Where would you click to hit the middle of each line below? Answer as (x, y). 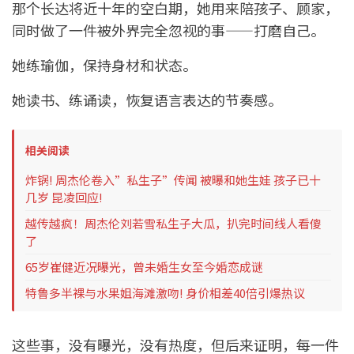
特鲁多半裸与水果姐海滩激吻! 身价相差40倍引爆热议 (165, 293)
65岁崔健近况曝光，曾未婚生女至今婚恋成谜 (144, 267)
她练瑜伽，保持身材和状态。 (104, 65)
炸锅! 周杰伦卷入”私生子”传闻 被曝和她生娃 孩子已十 (173, 180)
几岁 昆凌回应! (64, 198)
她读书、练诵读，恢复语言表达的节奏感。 (147, 100)
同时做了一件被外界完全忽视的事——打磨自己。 (168, 30)
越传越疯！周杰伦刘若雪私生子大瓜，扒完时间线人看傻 (173, 224)
